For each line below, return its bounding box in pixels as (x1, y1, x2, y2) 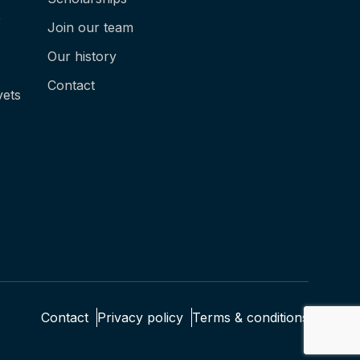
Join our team (47, 19, 134, 35)
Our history (47, 48, 117, 64)
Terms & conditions (192, 309, 309, 325)
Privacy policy (97, 309, 183, 325)
